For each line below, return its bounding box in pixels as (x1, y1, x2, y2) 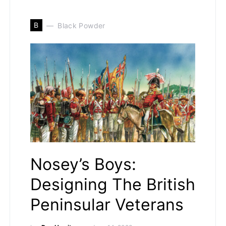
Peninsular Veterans (30, 195, 184, 214)
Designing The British (30, 175, 195, 194)
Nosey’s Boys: (30, 154, 136, 174)
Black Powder (58, 21, 105, 30)
